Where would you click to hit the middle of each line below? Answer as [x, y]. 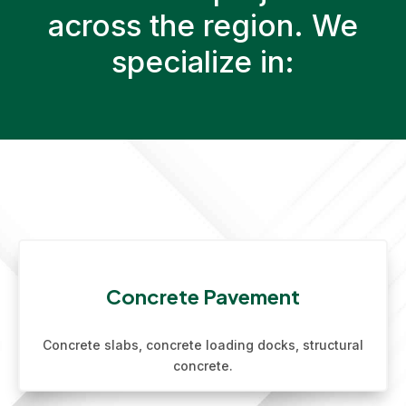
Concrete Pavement [203, 296]
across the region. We [203, 25]
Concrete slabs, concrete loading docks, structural [203, 345]
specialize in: [203, 62]
